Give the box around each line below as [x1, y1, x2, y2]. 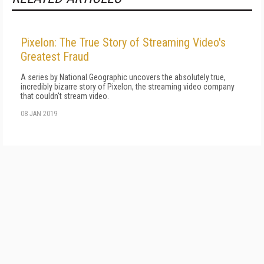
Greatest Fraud [21, 49, 89, 64]
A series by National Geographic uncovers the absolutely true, [21, 72, 226, 82]
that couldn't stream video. [21, 91, 109, 101]
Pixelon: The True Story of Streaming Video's [21, 35, 226, 49]
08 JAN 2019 [21, 110, 57, 118]
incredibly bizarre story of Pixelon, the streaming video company [21, 82, 235, 91]
